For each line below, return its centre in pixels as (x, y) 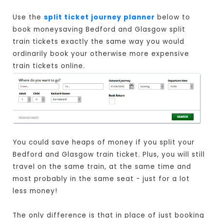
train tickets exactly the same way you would (99, 42)
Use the (28, 18)
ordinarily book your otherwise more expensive (101, 54)
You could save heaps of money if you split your (104, 143)
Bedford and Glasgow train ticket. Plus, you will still (109, 155)
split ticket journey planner (100, 18)
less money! (35, 191)
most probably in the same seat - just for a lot (101, 179)
